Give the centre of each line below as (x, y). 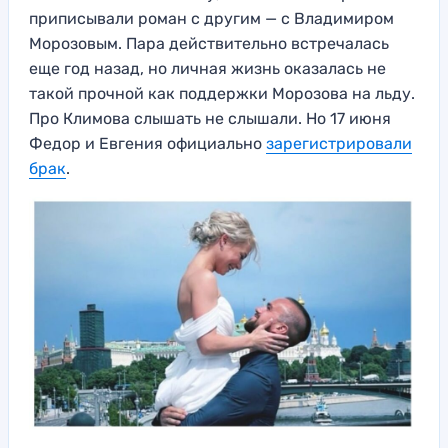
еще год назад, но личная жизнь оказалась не (207, 68)
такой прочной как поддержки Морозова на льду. (222, 93)
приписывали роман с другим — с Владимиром (211, 18)
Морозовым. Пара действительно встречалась (209, 43)
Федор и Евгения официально (147, 143)
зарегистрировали (339, 143)
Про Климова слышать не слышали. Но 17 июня (210, 118)
